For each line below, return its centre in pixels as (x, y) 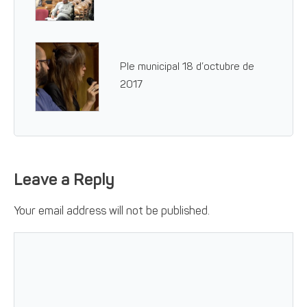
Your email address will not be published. (112, 212)
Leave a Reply (64, 181)
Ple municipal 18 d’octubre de (187, 67)
